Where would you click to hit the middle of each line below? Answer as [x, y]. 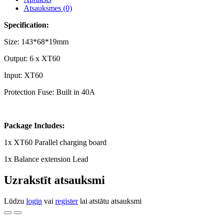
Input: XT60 [23, 75]
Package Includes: [34, 126]
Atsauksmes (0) [48, 8]
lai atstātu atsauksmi [110, 201]
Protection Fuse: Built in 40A [50, 92]
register [67, 201]
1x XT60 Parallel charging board [55, 142]
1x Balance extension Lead [46, 159]
